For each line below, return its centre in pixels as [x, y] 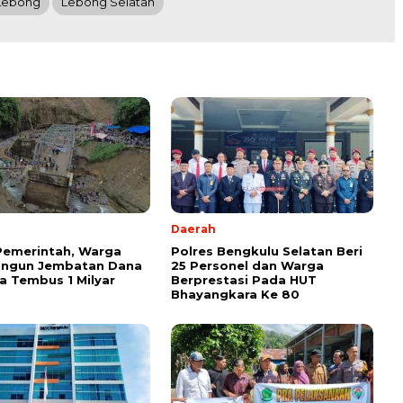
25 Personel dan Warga [247, 266]
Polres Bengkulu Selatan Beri [267, 251]
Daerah [193, 229]
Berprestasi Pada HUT [244, 280]
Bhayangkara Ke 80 [235, 295]
